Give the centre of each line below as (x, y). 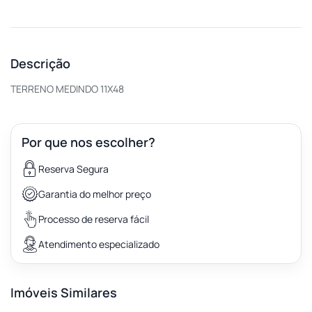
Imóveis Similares (64, 292)
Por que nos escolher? (88, 142)
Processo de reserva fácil (94, 219)
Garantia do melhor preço (95, 194)
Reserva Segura (73, 169)
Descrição (40, 63)
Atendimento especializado (99, 244)
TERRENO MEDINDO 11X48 (67, 88)
